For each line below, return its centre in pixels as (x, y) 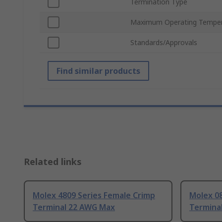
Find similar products (98, 71)
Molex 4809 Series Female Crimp (94, 195)
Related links (53, 162)
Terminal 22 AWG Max (74, 207)
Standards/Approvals (164, 43)
